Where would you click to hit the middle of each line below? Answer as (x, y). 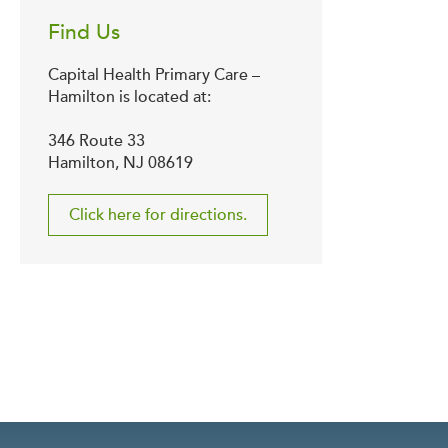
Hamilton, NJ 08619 (120, 163)
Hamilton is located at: (129, 97)
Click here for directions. (158, 214)
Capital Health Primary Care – (154, 75)
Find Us (84, 33)
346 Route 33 (96, 141)
